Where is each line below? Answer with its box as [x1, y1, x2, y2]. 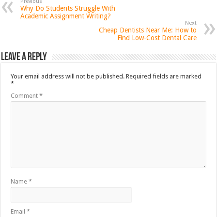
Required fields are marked [126, 72, 202, 80]
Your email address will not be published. [11, 72, 125, 80]
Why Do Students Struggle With [20, 4, 116, 12]
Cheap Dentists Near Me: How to [98, 26, 197, 34]
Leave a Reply [1, 51, 47, 63]
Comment [11, 92, 40, 99]
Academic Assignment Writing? [20, 12, 111, 20]
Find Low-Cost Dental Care [117, 33, 197, 42]
